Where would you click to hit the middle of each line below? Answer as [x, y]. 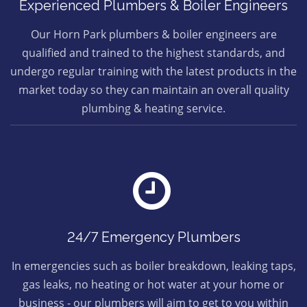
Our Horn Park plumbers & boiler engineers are [153, 34]
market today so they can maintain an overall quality [153, 90]
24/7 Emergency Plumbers [153, 237]
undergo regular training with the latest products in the [153, 71]
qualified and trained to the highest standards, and [153, 53]
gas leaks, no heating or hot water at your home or [153, 284]
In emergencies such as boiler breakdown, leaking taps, [153, 266]
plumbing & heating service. [153, 108]
